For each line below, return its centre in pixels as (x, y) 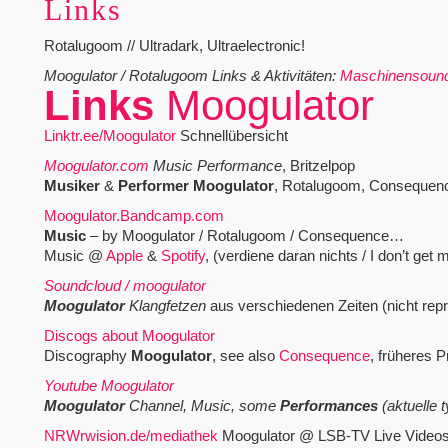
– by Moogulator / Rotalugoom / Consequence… (244, 236)
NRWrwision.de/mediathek (130, 436)
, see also (245, 356)
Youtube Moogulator (108, 386)
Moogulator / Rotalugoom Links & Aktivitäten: (189, 76)
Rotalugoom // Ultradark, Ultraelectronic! (174, 46)
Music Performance (215, 166)
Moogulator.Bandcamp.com (133, 216)
